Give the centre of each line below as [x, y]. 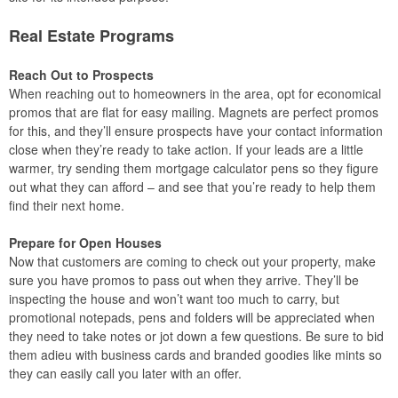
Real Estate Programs [92, 35]
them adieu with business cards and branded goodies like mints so [195, 354]
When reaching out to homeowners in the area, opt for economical [195, 93]
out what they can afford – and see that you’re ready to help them [192, 186]
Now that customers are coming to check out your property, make [192, 261]
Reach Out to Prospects [81, 74]
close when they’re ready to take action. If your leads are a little [186, 149]
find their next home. [67, 205]
